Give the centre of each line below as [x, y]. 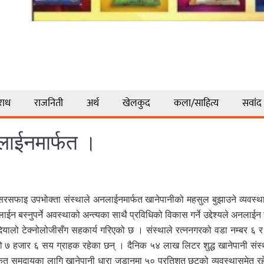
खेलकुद [136, 103]
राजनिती [48, 103]
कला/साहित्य [196, 103]
